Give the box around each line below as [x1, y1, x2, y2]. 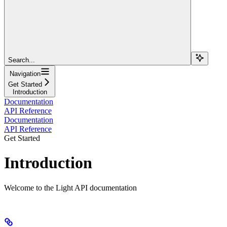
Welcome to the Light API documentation [4, 183, 137, 192]
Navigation [10, 69, 41, 78]
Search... [8, 56, 35, 64]
